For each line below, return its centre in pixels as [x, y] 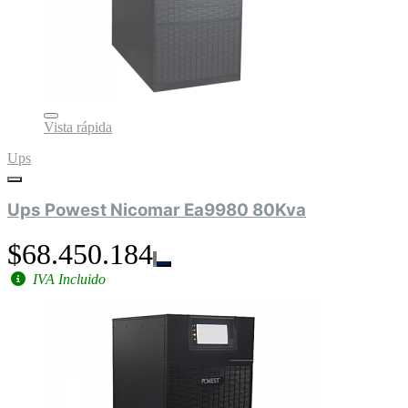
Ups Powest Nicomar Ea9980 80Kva [157, 210]
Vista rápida [78, 127]
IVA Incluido [67, 280]
